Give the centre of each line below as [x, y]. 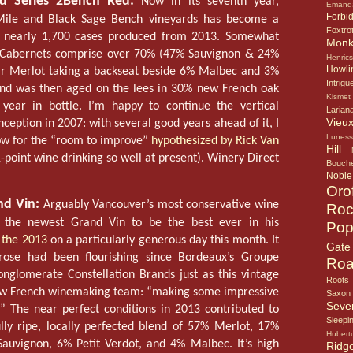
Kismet [338, 97]
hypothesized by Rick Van [215, 141]
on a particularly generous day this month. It [163, 241]
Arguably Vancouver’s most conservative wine [160, 205]
